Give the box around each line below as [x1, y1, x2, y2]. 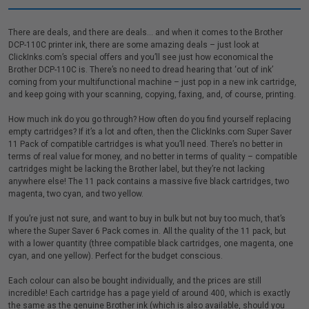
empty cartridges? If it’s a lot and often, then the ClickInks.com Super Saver [8, 127, 292, 137]
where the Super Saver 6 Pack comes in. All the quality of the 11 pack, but [8, 226, 286, 236]
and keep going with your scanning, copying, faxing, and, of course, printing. [8, 90, 296, 99]
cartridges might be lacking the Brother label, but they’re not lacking [8, 164, 265, 174]
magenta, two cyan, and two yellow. [8, 189, 148, 199]
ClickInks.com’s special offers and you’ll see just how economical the [8, 52, 273, 62]
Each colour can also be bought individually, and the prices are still [8, 276, 261, 286]
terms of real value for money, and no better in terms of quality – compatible [8, 152, 297, 161]
